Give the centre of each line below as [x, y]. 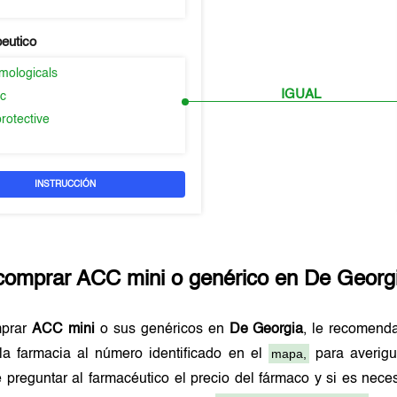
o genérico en [235, 280]
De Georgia [266, 330]
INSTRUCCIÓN [66, 184]
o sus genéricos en [162, 330]
